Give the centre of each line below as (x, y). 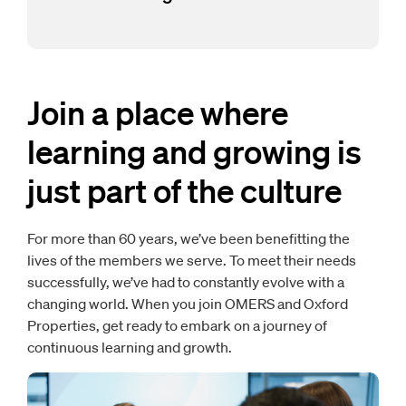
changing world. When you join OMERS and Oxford (188, 304)
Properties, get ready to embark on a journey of (177, 325)
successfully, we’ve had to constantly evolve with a (186, 282)
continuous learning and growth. (130, 347)
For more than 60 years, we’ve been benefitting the (188, 238)
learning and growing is (194, 151)
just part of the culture (184, 190)
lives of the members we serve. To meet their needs (192, 260)
